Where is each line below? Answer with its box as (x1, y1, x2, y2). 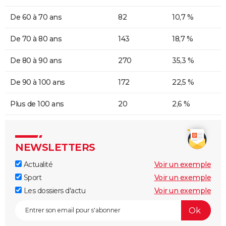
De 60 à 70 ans (10, 13, 62, 22)
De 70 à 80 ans (10, 34, 62, 44)
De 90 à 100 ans (10, 78, 65, 87)
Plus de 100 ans (10, 99, 64, 109)
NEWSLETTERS (15, 141, 95, 154)
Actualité (22, 160, 52, 169)
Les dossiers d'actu (22, 186, 85, 196)
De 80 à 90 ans (10, 56, 62, 66)
